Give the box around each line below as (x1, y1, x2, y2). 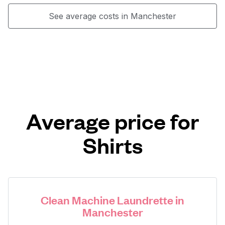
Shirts (82, 131, 143, 159)
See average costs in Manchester (49, 11, 176, 21)
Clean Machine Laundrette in (41, 192, 184, 207)
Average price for (26, 107, 199, 135)
